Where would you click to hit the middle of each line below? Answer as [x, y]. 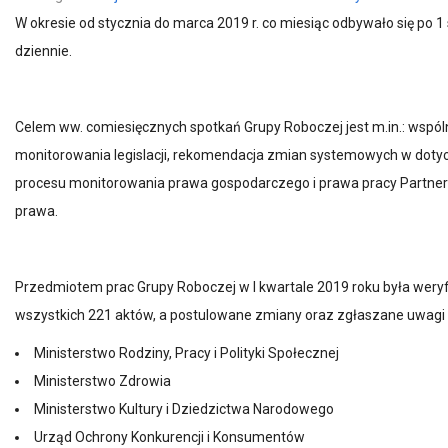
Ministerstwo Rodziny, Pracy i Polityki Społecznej [186, 353]
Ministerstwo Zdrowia [102, 381]
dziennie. [43, 51]
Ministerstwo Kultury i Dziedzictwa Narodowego [184, 409]
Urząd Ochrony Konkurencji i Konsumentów [169, 437]
